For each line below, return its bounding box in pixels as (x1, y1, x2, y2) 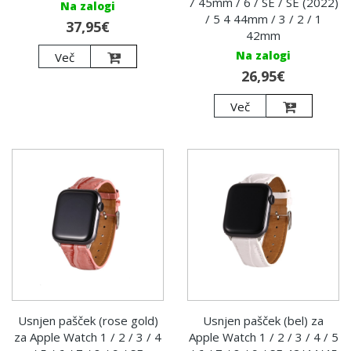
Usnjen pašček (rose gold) (17, 313, 158, 329)
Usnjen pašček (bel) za (203, 313, 324, 329)
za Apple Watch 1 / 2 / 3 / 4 (14, 329, 161, 346)
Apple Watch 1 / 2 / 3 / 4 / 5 (188, 329, 338, 346)
